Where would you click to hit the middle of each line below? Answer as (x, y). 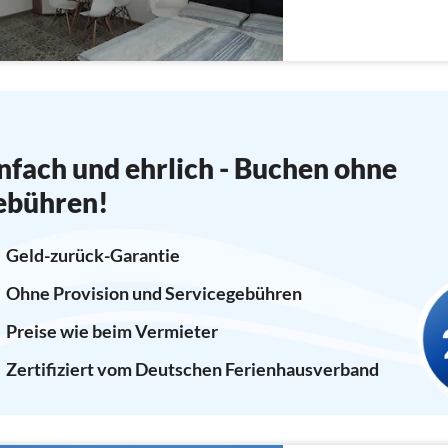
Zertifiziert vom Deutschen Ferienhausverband (192, 368)
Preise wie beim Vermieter (111, 330)
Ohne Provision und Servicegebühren (153, 292)
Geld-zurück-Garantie (92, 254)
